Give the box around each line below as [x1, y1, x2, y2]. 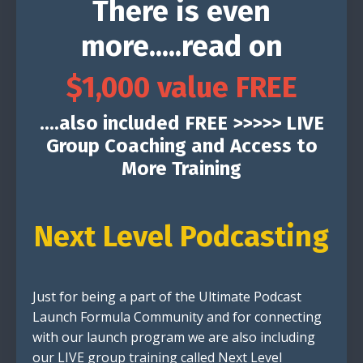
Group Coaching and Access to [45, 135, 318, 158]
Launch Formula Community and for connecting [32, 308, 322, 327]
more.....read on [80, 28, 283, 65]
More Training [122, 157, 241, 181]
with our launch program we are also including [32, 328, 315, 347]
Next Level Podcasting [34, 219, 329, 255]
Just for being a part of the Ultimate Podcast [32, 288, 301, 306]
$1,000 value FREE [66, 70, 297, 106]
